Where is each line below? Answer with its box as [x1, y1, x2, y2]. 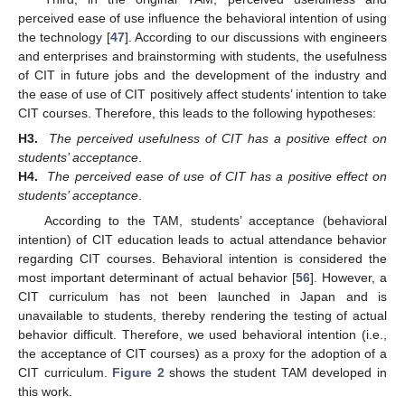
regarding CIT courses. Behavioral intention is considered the [18, 250, 387, 266]
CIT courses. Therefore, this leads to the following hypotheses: [18, 105, 376, 120]
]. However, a [309, 269, 387, 285]
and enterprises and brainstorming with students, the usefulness [18, 48, 387, 63]
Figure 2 [112, 364, 165, 380]
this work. [18, 383, 72, 399]
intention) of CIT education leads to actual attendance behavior [18, 231, 387, 247]
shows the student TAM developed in [164, 364, 388, 380]
